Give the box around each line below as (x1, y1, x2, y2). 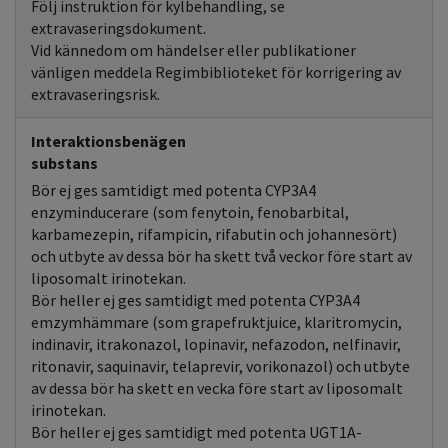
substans (31, 153, 98, 173)
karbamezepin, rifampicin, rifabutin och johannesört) (31, 224, 397, 244)
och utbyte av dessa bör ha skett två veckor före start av (31, 246, 412, 266)
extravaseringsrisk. (31, 84, 160, 104)
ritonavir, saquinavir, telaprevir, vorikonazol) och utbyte (31, 356, 410, 376)
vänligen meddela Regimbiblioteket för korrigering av (31, 62, 401, 82)
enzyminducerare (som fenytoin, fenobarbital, (31, 202, 349, 222)
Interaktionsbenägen (31, 131, 186, 151)
